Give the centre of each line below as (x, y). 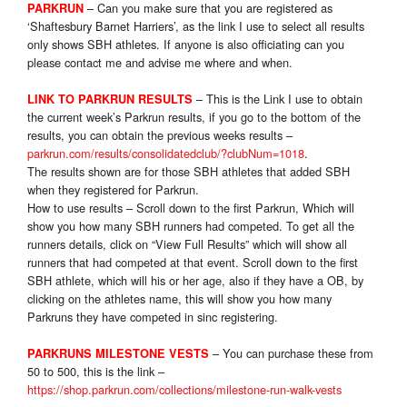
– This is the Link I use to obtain (279, 99)
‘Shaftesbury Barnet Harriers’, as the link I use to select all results (196, 26)
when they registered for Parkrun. (113, 190)
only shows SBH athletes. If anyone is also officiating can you (186, 45)
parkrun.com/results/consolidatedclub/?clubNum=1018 (166, 154)
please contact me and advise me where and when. (160, 63)
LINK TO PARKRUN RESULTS (110, 99)
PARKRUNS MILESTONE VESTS (118, 354)
